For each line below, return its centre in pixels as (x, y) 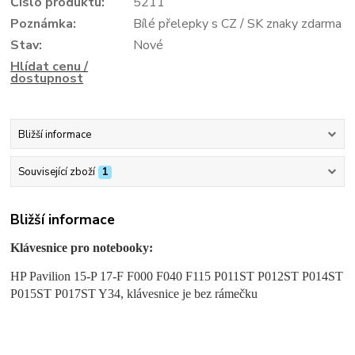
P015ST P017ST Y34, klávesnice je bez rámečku (134, 294)
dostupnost (47, 79)
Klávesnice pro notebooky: (82, 248)
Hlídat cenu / (50, 67)
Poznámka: (44, 24)
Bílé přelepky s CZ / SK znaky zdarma (237, 24)
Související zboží (56, 172)
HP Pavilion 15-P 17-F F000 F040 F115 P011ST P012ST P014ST (177, 277)
